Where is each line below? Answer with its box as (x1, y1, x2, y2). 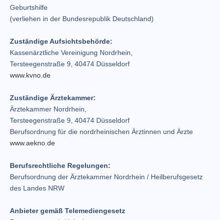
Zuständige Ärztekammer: (10, 94, 96, 102)
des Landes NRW (10, 184, 64, 192)
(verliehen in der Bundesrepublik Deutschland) (10, 15, 154, 23)
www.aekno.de (10, 139, 55, 147)
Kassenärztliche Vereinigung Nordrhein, (10, 49, 133, 56)
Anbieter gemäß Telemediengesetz (10, 207, 125, 215)
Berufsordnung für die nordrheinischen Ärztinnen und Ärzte (10, 128, 193, 136)
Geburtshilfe (10, 3, 48, 11)
